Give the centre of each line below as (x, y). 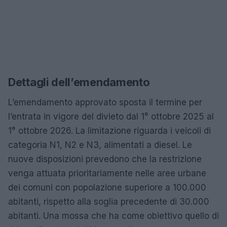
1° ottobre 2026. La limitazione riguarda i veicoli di (109, 131)
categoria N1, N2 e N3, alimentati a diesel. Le (100, 145)
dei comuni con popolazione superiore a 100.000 (107, 187)
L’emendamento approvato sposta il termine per (105, 102)
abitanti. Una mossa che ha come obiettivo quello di (113, 216)
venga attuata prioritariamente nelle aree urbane (107, 173)
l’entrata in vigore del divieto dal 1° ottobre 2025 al (111, 117)
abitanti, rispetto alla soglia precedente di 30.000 (109, 202)
